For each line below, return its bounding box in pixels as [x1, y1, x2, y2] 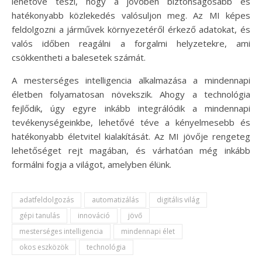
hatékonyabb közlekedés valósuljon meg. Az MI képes [12, 9, 250, 21]
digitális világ [157, 194, 199, 205]
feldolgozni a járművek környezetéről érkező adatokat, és [12, 23, 250, 35]
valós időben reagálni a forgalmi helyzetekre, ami [12, 37, 250, 49]
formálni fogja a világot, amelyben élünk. [12, 158, 171, 170]
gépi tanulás [19, 210, 60, 220]
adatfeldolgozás [19, 194, 74, 205]
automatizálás [92, 194, 139, 205]
